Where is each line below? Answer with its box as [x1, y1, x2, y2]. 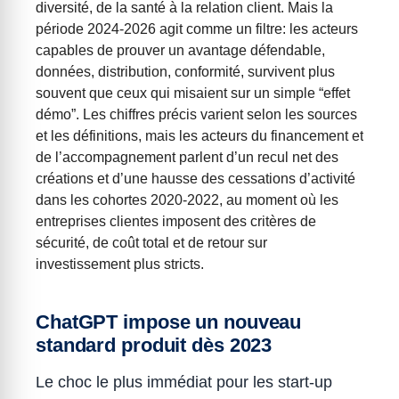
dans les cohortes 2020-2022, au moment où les [36, 192, 338, 208]
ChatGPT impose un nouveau [36, 311, 302, 333]
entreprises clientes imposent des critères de [36, 214, 316, 229]
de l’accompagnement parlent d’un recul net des [36, 150, 338, 165]
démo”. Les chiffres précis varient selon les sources [36, 107, 357, 122]
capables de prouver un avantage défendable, [36, 43, 325, 58]
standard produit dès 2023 [36, 334, 273, 356]
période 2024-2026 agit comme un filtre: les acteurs [36, 21, 358, 37]
